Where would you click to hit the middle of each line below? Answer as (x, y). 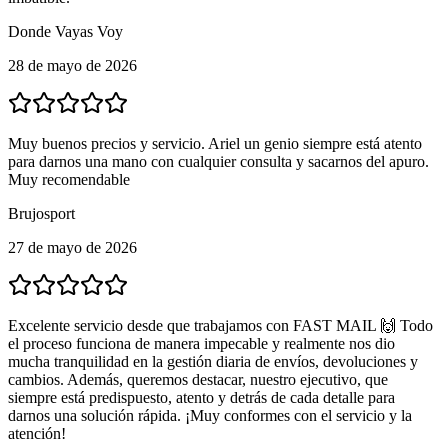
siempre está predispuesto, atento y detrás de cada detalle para (201, 397)
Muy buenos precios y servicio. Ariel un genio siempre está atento (215, 143)
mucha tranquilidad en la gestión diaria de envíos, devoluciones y (213, 361)
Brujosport (41, 213)
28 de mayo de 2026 (72, 65)
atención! (37, 433)
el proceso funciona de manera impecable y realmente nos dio (201, 343)
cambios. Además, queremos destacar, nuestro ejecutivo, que (198, 379)
